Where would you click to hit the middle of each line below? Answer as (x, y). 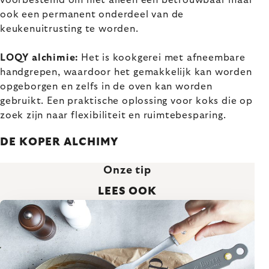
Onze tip (127, 171)
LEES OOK (127, 192)
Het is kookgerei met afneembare (162, 58)
